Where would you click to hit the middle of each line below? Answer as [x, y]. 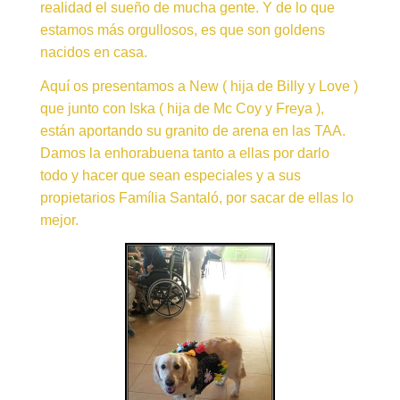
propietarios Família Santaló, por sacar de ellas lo [197, 198]
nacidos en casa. [94, 53]
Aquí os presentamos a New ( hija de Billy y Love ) [199, 87]
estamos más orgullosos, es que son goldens [183, 30]
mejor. [59, 221]
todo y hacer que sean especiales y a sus [171, 176]
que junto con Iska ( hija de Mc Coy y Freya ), [182, 109]
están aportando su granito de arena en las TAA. [193, 131]
